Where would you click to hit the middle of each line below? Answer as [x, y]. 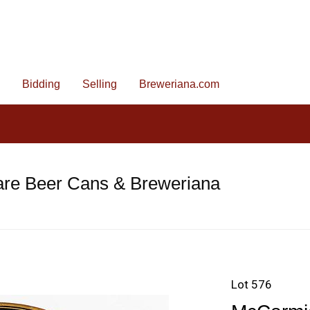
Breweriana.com [179, 84]
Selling [100, 84]
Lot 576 [252, 284]
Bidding [41, 84]
